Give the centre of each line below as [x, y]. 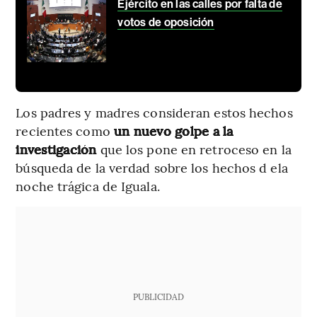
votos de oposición [166, 22]
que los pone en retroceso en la [194, 149]
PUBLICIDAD [158, 296]
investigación [56, 149]
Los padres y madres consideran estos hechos [154, 112]
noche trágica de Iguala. [88, 185]
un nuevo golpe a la [172, 130]
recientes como [63, 130]
